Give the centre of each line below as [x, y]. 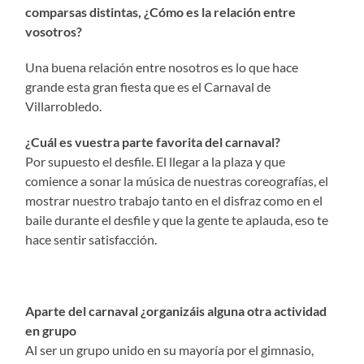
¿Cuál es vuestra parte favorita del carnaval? [154, 141]
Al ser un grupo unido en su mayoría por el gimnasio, [170, 349]
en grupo [51, 330]
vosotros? [55, 31]
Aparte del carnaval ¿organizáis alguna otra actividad [176, 310]
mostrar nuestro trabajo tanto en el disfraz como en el [174, 200]
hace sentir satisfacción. [91, 239]
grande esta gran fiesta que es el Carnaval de [148, 86]
